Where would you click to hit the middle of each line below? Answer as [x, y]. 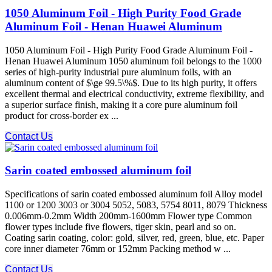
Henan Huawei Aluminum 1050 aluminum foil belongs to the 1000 [133, 61]
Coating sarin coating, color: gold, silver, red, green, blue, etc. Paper [134, 238]
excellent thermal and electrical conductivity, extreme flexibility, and [134, 93]
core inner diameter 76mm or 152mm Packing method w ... [118, 249]
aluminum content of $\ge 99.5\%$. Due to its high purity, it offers [131, 83]
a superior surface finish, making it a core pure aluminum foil [121, 104]
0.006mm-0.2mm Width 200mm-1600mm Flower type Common [128, 216]
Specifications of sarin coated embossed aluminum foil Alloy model [134, 194]
